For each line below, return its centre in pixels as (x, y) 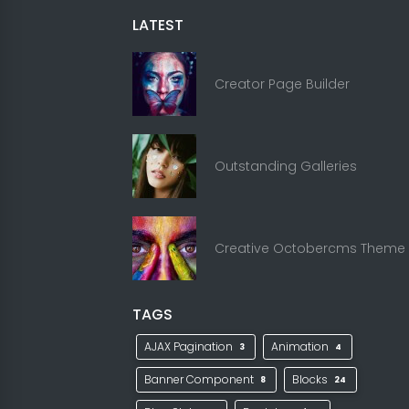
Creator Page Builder (282, 84)
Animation (302, 346)
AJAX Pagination (190, 346)
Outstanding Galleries (286, 166)
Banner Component (200, 379)
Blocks (312, 379)
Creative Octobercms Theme (310, 248)
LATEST (158, 25)
